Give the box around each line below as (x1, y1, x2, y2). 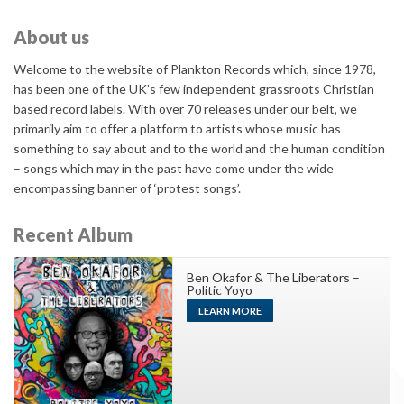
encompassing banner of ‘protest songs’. (14, 180, 241, 197)
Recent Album (14, 224, 133, 246)
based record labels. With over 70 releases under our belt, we (14, 101, 357, 117)
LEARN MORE (198, 305, 262, 317)
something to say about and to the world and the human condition (14, 141, 385, 157)
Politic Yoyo (187, 282, 252, 298)
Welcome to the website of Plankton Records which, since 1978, (14, 61, 376, 78)
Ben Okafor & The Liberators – (187, 270, 360, 286)
